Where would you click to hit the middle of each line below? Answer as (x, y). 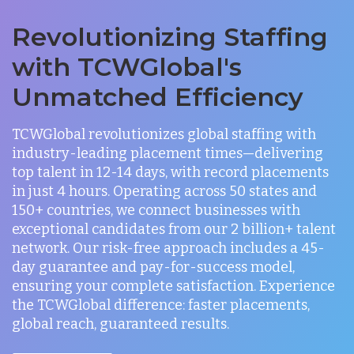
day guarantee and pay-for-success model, (153, 267)
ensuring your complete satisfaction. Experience (173, 286)
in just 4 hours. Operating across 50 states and (164, 191)
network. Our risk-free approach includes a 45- (168, 248)
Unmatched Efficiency (158, 96)
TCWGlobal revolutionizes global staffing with (164, 134)
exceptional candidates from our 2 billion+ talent (174, 229)
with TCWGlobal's (127, 66)
